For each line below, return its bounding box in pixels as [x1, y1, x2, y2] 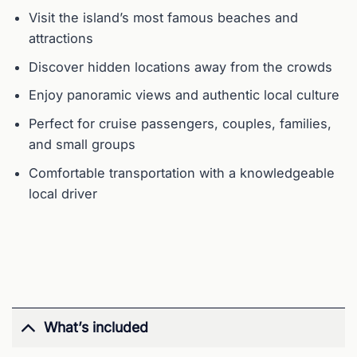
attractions [29, 29, 94, 46]
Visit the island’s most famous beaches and [29, 9, 299, 25]
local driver [29, 185, 98, 202]
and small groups [29, 136, 136, 153]
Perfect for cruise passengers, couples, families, [29, 116, 332, 132]
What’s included [44, 319, 149, 336]
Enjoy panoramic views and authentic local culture [29, 87, 340, 104]
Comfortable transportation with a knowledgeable [29, 164, 335, 181]
